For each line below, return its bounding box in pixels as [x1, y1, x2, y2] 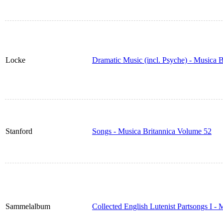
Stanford [5, 127, 32, 136]
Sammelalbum [5, 202, 50, 211]
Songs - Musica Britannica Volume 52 [92, 127, 212, 136]
